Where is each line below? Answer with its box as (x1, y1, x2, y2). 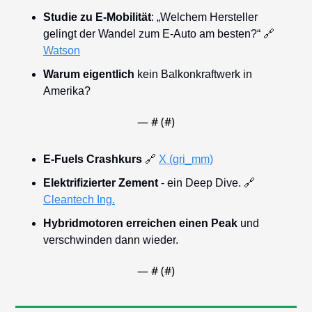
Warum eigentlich (43, 68, 134, 80)
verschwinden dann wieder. (43, 233, 178, 246)
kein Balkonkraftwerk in (134, 68, 252, 80)
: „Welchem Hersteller (151, 10, 258, 23)
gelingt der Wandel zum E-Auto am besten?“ (43, 27, 263, 40)
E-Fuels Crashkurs (43, 153, 142, 165)
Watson (43, 44, 80, 56)
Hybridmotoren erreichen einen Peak (43, 217, 237, 229)
